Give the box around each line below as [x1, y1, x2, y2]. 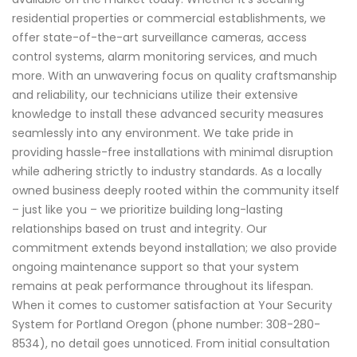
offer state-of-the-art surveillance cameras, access [12, 29, 307, 46]
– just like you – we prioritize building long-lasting [12, 202, 283, 218]
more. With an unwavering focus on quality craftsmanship [12, 68, 337, 84]
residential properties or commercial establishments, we [12, 10, 326, 27]
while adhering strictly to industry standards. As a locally [12, 163, 322, 180]
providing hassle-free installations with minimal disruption [12, 144, 333, 161]
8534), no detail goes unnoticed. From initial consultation [12, 335, 330, 352]
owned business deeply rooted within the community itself [12, 182, 339, 199]
